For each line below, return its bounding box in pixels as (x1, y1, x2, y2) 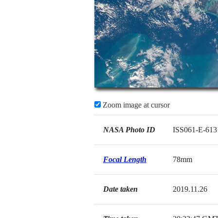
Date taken (103, 185, 138, 193)
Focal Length (103, 155, 146, 163)
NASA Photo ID (103, 126, 155, 134)
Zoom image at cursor (100, 101, 170, 109)
